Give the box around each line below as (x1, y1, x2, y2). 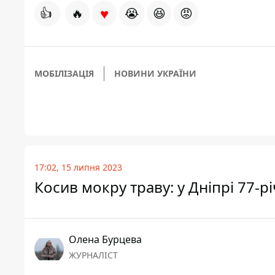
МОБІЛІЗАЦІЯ (34, 68, 94, 80)
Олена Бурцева (69, 233, 142, 247)
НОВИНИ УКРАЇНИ (114, 68, 196, 80)
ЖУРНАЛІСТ (69, 249, 118, 261)
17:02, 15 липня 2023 (34, 161, 122, 174)
